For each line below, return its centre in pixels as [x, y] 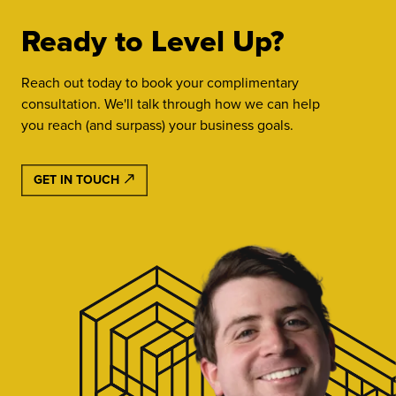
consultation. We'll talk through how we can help [171, 103]
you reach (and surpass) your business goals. [157, 125]
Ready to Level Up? [152, 41]
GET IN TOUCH [78, 180]
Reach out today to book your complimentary [160, 82]
